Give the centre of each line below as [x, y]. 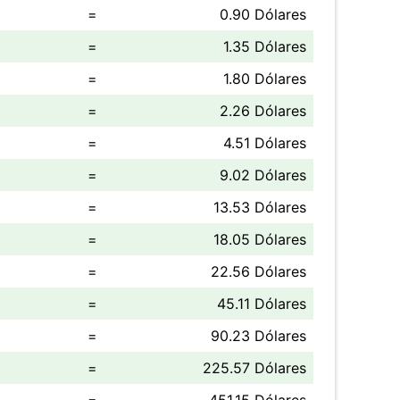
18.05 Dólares [260, 239]
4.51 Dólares [265, 143]
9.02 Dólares [263, 175]
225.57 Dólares [254, 368]
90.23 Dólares [258, 336]
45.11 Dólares [262, 304]
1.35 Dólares [265, 46]
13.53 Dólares [260, 207]
